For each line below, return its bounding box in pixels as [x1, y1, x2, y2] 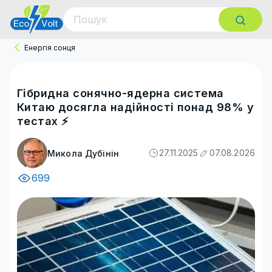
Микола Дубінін [47, 148, 119, 158]
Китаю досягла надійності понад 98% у [17, 101, 254, 114]
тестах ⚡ [17, 115, 69, 127]
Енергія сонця [24, 42, 75, 52]
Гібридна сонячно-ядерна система [17, 87, 224, 100]
